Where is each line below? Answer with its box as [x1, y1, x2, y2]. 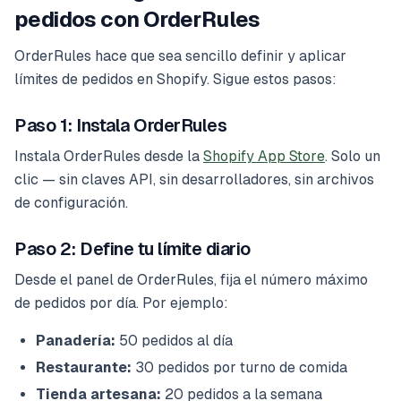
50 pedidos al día [115, 332, 233, 350]
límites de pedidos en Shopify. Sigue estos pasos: [14, 71, 337, 89]
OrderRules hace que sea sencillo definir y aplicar [14, 47, 346, 65]
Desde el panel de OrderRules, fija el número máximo [14, 271, 368, 289]
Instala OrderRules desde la [14, 148, 203, 166]
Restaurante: [36, 359, 132, 377]
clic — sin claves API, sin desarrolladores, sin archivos [14, 171, 374, 189]
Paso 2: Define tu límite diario [14, 239, 251, 260]
